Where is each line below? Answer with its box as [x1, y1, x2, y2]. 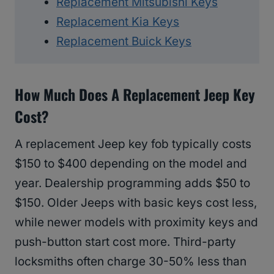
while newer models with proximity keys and [15, 215, 258, 230]
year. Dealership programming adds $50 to [15, 176, 250, 191]
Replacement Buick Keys [56, 34, 191, 49]
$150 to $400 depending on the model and [15, 157, 247, 171]
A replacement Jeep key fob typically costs [15, 137, 251, 152]
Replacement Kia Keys [56, 15, 179, 29]
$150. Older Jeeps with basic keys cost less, [15, 196, 257, 210]
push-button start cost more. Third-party [15, 235, 236, 250]
